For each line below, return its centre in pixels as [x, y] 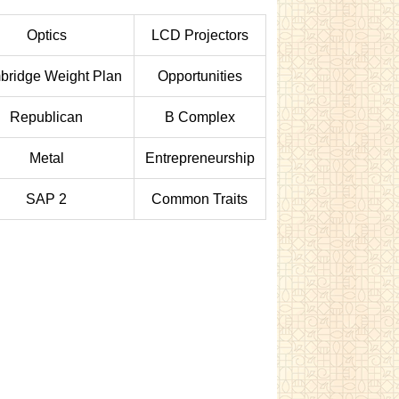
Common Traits [200, 199]
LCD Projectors [199, 35]
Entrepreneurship [199, 158]
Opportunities [199, 76]
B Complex [199, 117]
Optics [46, 35]
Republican [47, 117]
